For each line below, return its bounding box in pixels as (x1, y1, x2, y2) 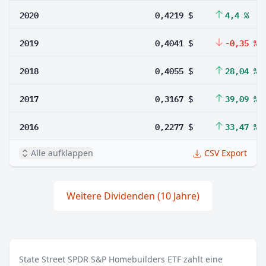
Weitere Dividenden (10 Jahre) (66, 189, 199, 202)
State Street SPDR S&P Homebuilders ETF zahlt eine (19, 254, 223, 265)
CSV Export (204, 147, 247, 159)
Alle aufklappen (31, 147, 93, 159)
